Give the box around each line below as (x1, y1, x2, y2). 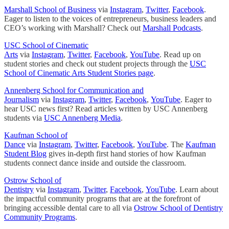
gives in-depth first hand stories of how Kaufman (47, 149, 206, 158)
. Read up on (159, 50, 201, 59)
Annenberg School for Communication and (4, 85, 144, 95)
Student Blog (4, 149, 47, 158)
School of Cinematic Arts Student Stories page (4, 68, 153, 77)
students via (4, 113, 44, 122)
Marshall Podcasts (143, 23, 201, 32)
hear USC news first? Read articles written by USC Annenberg (4, 104, 208, 113)
